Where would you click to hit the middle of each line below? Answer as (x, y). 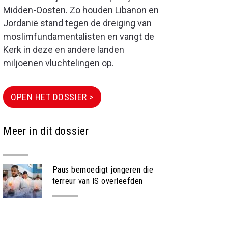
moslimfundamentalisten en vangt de (79, 36)
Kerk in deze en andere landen (64, 50)
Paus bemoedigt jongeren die (103, 170)
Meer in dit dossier (46, 131)
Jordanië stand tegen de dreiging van (77, 23)
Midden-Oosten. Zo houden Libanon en (81, 10)
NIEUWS (65, 207)
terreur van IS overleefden (98, 181)
